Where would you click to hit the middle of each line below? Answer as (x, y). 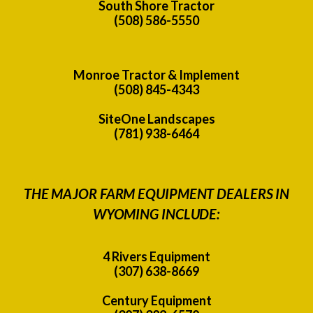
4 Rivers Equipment (156, 256)
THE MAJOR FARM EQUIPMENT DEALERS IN (156, 193)
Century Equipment (156, 300)
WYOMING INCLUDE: (156, 213)
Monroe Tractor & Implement (156, 74)
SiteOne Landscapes (156, 118)
